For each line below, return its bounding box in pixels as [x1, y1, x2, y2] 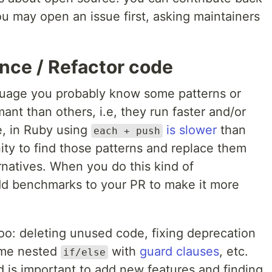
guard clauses [140, 244, 219, 259]
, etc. [219, 244, 248, 259]
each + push [93, 125, 160, 137]
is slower [166, 123, 217, 137]
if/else [63, 246, 106, 258]
